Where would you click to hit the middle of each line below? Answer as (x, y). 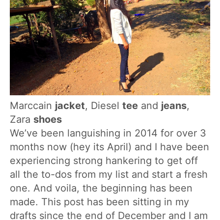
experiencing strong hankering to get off (104, 161)
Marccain (32, 106)
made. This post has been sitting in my (99, 202)
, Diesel (104, 106)
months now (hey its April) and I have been (110, 147)
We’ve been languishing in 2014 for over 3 (108, 133)
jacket (70, 106)
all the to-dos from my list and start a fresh (109, 175)
